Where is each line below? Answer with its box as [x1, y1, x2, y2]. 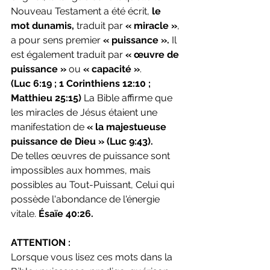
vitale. [11, 208, 39, 220]
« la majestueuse [87, 121, 169, 133]
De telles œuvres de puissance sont [11, 150, 172, 162]
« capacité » [83, 63, 140, 75]
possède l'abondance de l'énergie [11, 193, 162, 206]
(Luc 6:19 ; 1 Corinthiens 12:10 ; [11, 78, 153, 90]
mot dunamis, [11, 20, 77, 32]
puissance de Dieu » [11, 136, 104, 148]
